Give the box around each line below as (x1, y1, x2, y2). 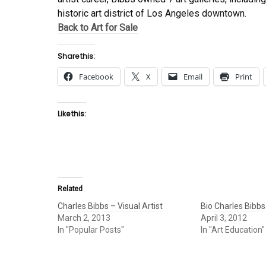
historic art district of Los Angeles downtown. (58, 7, 246, 19)
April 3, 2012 (200, 213, 247, 223)
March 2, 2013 (58, 213, 110, 223)
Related (58, 184, 83, 193)
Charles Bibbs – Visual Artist (58, 201, 163, 211)
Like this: (58, 108, 86, 119)
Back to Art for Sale (58, 21, 138, 33)
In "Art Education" (200, 224, 265, 235)
